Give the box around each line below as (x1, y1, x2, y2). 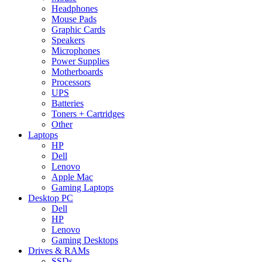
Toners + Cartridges (51, 108, 125, 119)
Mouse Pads (51, 13, 96, 24)
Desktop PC (28, 192, 73, 203)
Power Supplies (51, 56, 109, 66)
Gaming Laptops (51, 182, 113, 192)
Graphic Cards (51, 24, 105, 35)
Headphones (51, 3, 98, 13)
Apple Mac (51, 171, 93, 182)
